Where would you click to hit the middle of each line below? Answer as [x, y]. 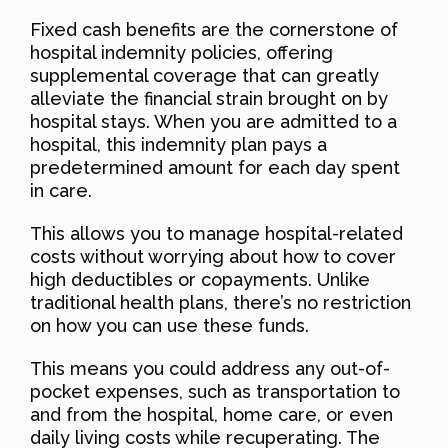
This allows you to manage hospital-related [216, 234]
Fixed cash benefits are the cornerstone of [214, 30]
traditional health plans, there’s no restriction [220, 303]
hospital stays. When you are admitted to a [213, 122]
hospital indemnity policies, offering [181, 53]
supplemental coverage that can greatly [204, 76]
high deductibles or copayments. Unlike [200, 280]
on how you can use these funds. [169, 326]
